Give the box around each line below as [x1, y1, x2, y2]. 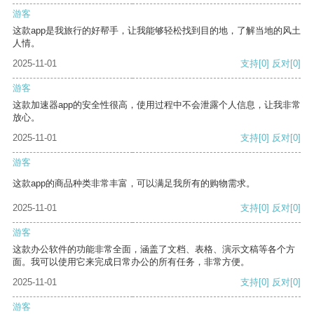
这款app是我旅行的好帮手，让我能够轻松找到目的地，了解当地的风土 [13, 25, 301, 36]
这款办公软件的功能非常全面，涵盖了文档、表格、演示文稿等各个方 [13, 244, 295, 255]
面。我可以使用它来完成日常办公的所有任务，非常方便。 [13, 257, 250, 268]
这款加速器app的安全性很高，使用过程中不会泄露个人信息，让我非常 [13, 100, 301, 111]
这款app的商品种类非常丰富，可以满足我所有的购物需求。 [13, 178, 255, 189]
